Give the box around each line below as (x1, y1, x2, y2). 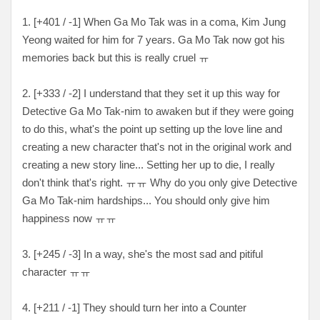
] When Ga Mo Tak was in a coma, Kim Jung (78, 15, 286, 28)
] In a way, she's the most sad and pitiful (78, 247, 263, 260)
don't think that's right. (22, 176, 126, 189)
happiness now (22, 211, 95, 224)
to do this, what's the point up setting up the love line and (22, 122, 282, 135)
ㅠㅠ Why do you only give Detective (126, 176, 297, 189)
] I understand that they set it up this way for (78, 86, 280, 99)
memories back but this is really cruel (22, 51, 199, 64)
